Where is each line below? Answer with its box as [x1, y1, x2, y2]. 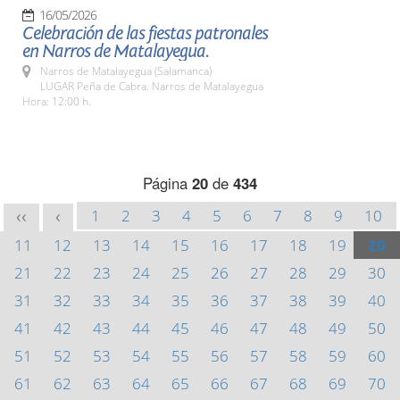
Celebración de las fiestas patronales [22, 23, 268, 44]
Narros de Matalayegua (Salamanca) [40, 63, 212, 79]
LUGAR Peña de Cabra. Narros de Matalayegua [40, 79, 263, 94]
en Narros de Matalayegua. [22, 41, 209, 62]
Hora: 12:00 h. [22, 94, 91, 109]
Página [143, 172, 192, 194]
